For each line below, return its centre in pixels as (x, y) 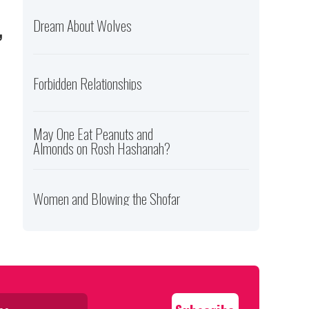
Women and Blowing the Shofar (107, 198)
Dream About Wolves (83, 26)
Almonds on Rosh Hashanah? (102, 148)
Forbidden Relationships (88, 83)
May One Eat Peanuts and (93, 133)
